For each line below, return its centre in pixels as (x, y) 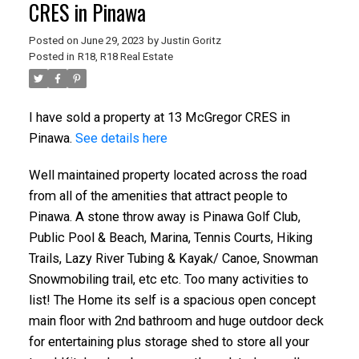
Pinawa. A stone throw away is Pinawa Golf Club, (164, 216)
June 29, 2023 (112, 40)
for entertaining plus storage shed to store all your (169, 341)
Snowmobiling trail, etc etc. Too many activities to (168, 279)
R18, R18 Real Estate (125, 56)
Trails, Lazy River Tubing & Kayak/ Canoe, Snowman (173, 258)
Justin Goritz (191, 40)
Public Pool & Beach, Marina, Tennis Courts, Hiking (170, 237)
